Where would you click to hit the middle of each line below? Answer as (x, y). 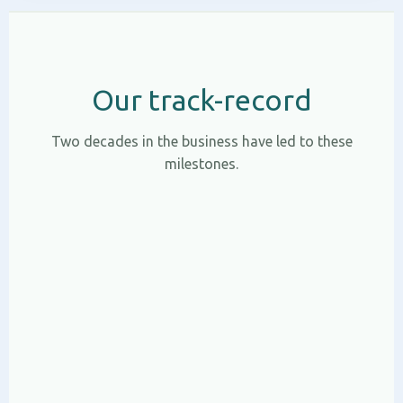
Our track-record (201, 100)
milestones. (201, 164)
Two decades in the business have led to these (201, 142)
